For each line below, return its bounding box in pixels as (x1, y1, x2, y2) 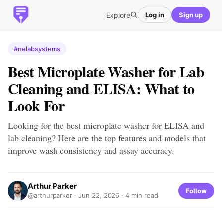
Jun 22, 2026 (78, 191, 119, 199)
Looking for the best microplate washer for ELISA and (8, 119, 204, 131)
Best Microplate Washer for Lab (8, 60, 204, 82)
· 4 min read (119, 191, 158, 199)
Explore (106, 10, 130, 19)
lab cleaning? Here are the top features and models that (8, 132, 206, 144)
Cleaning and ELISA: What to (8, 77, 195, 99)
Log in (145, 10, 164, 19)
